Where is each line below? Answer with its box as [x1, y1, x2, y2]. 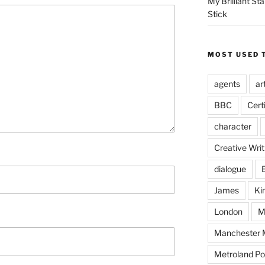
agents [214, 79, 240, 89]
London [214, 206, 243, 216]
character [214, 121, 251, 131]
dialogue [214, 164, 246, 174]
